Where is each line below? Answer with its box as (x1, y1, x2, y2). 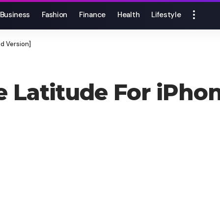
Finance (79, 10, 106, 20)
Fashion (42, 10, 68, 20)
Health (117, 10, 140, 20)
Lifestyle (151, 10, 181, 20)
